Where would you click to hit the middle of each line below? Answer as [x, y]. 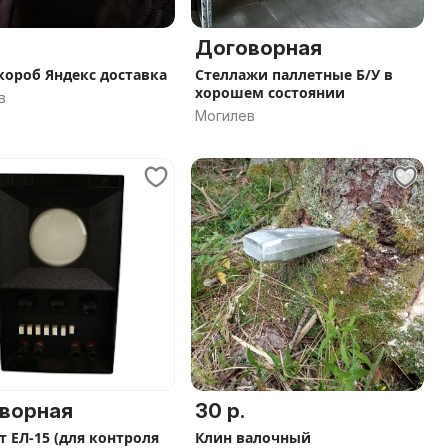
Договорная [258, 48]
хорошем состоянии [270, 92]
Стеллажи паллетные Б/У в [294, 74]
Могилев [225, 115]
